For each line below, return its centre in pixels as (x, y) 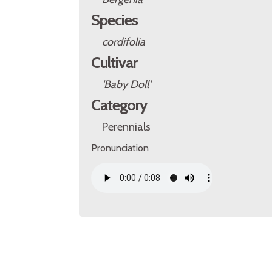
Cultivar (114, 63)
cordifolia (124, 42)
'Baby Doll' (126, 84)
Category (119, 105)
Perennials (126, 127)
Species (114, 20)
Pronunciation (120, 148)
